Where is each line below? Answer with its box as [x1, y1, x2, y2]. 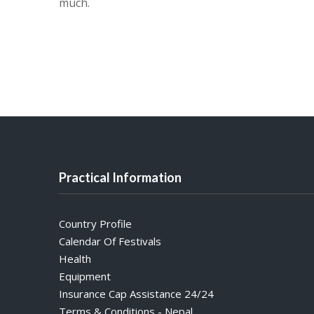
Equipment [59, 269, 111, 283]
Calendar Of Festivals [59, 234, 161, 248]
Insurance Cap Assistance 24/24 [59, 287, 214, 301]
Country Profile [59, 217, 132, 231]
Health [59, 252, 91, 266]
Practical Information [59, 170, 182, 185]
